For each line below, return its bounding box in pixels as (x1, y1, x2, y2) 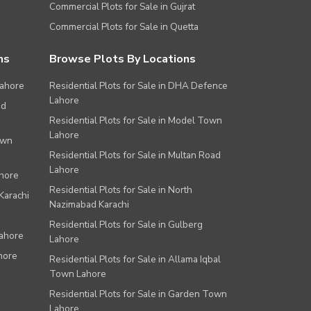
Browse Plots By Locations (49, 51, 196, 67)
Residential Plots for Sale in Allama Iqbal (49, 253, 221, 267)
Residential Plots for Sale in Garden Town (49, 287, 227, 301)
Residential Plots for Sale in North (49, 183, 192, 197)
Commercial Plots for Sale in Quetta (49, 20, 199, 34)
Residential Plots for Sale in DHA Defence (49, 79, 228, 93)
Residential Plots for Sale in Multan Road (49, 149, 221, 162)
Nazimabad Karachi (49, 198, 129, 212)
